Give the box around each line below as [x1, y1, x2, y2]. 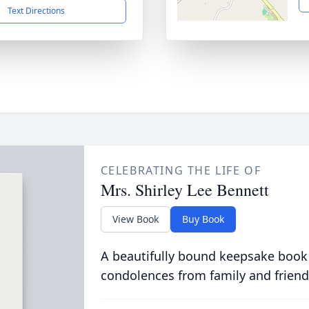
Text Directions [7, 5, 65, 17]
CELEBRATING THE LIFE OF [100, 163, 261, 178]
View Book [112, 212, 159, 226]
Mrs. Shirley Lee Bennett [100, 179, 269, 201]
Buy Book [181, 212, 224, 226]
